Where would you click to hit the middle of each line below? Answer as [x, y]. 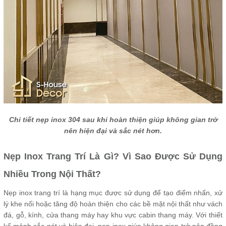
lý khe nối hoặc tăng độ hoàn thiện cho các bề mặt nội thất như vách [113, 204]
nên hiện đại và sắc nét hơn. [113, 131]
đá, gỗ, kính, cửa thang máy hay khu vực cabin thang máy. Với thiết [113, 215]
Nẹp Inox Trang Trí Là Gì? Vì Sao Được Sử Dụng [113, 156]
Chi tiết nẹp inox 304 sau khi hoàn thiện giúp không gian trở [113, 120]
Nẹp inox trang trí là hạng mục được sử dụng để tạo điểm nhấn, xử [113, 193]
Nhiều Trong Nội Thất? [52, 174]
